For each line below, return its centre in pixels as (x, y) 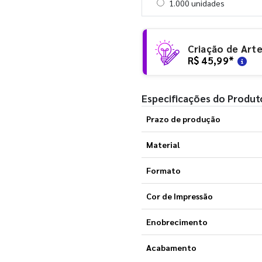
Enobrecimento (177, 221)
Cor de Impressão (179, 196)
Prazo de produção (183, 118)
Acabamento (171, 247)
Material (163, 144)
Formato (163, 170)
